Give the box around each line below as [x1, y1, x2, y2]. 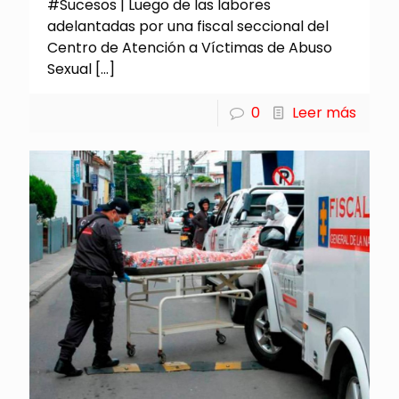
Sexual [47, 59, 92, 80]
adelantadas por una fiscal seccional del [47, 16, 329, 37]
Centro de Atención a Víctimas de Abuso [47, 37, 332, 59]
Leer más [292, 102, 356, 124]
